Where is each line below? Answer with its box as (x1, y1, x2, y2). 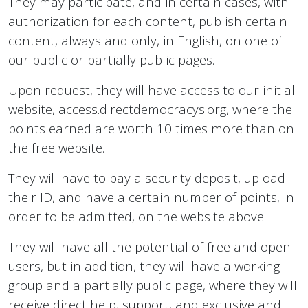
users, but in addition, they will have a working (8, 257, 280, 275)
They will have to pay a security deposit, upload (8, 169, 285, 187)
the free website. (8, 139, 104, 157)
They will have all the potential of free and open (8, 238, 291, 256)
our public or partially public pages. (8, 51, 214, 69)
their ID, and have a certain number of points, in (8, 188, 294, 206)
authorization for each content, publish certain (8, 12, 287, 30)
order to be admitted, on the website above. (8, 208, 266, 225)
